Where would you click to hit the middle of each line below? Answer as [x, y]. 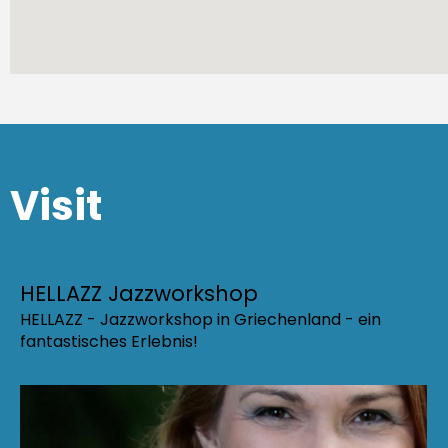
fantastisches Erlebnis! [109, 342]
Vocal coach [69, 369]
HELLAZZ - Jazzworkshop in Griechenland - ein [200, 320]
